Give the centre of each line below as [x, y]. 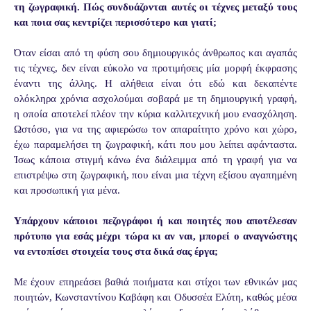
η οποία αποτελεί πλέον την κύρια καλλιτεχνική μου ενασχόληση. [155, 114]
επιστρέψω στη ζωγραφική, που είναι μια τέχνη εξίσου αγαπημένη [155, 175]
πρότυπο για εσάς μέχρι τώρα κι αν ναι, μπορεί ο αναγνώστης [155, 236]
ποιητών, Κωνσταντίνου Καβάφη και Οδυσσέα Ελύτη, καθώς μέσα [155, 297]
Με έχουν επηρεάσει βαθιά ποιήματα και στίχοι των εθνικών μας [155, 281]
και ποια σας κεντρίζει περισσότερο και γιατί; [115, 22]
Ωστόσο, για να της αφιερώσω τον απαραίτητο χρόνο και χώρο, [155, 129]
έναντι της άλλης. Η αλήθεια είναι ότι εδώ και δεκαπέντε [155, 83]
